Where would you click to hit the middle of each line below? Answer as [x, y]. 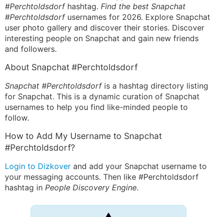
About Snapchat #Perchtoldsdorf [71, 67]
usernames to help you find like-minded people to [96, 107]
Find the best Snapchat [143, 6]
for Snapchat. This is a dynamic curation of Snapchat [102, 96]
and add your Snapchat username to [139, 166]
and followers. [31, 49]
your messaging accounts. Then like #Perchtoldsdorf [102, 177]
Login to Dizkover [38, 166]
